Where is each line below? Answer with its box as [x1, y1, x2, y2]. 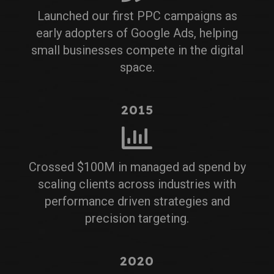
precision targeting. [85, 210, 189, 226]
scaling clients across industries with [38, 176, 236, 191]
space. [119, 59, 155, 75]
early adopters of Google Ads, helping [36, 25, 238, 40]
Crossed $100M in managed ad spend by [28, 159, 246, 174]
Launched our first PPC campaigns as [37, 8, 237, 23]
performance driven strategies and [44, 193, 230, 209]
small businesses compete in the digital [31, 42, 243, 57]
